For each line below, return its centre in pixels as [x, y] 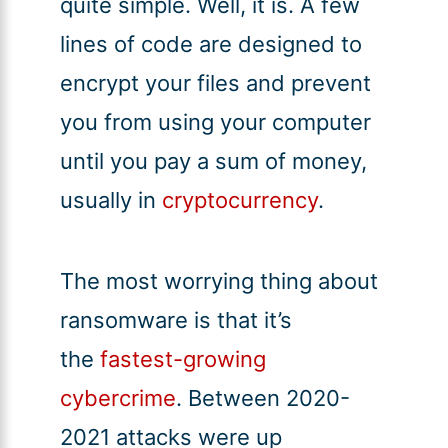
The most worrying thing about [218, 281]
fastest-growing [182, 359]
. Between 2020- [262, 398]
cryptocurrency [239, 200]
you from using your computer [215, 122]
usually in [110, 200]
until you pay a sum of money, [213, 161]
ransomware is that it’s [175, 320]
